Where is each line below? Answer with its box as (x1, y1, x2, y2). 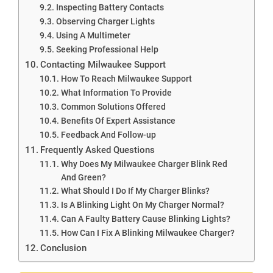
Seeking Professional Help (55, 44, 158, 54)
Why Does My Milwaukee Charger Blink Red (60, 158, 227, 169)
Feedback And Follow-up (60, 129, 156, 140)
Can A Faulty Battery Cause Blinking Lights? (60, 213, 230, 224)
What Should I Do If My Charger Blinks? (60, 185, 210, 196)
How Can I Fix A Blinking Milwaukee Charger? (60, 227, 235, 238)
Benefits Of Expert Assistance (60, 115, 175, 126)
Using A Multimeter (55, 30, 130, 40)
